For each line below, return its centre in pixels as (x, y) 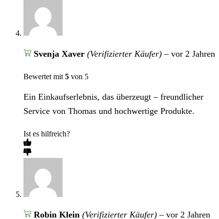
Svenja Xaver (60, 54)
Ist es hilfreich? (47, 133)
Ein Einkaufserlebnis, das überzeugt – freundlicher (113, 97)
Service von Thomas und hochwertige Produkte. (109, 111)
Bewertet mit (44, 76)
